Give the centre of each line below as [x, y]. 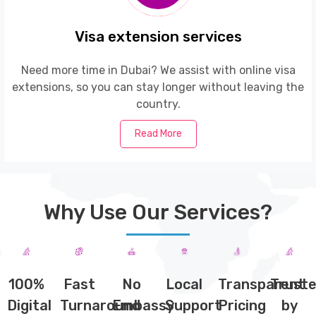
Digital [29, 305]
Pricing [242, 305]
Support [194, 305]
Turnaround [100, 305]
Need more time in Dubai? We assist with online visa [158, 70]
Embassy [144, 305]
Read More [158, 133]
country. [158, 104]
